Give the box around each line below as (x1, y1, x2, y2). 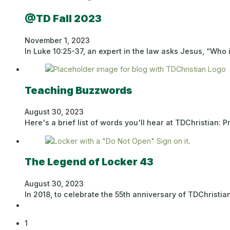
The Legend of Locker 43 (25, 156, 154, 168)
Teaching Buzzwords (25, 84, 134, 97)
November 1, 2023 (25, 35, 90, 45)
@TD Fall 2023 (25, 12, 102, 25)
